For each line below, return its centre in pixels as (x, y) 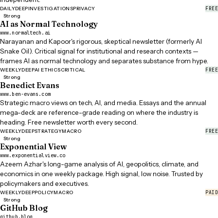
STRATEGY (48, 131)
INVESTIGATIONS (51, 8)
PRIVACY (84, 8)
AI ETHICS (47, 70)
